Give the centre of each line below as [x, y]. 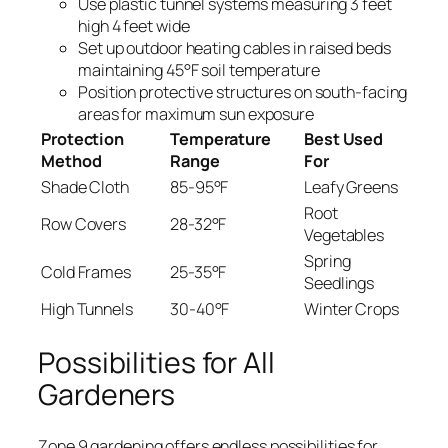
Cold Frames [86, 272]
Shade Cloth [85, 187]
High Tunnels [87, 309]
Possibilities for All [156, 362]
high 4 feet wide [134, 26]
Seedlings [339, 283]
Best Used [344, 139]
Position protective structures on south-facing [243, 92]
